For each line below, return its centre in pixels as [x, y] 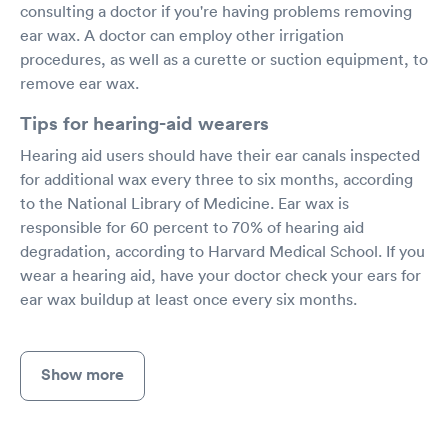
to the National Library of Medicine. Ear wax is [184, 203]
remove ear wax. [79, 83]
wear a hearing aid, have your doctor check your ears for [220, 275]
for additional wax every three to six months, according [216, 179]
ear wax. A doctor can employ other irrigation [182, 35]
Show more [82, 374]
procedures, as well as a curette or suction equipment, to [224, 59]
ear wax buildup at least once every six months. [188, 299]
